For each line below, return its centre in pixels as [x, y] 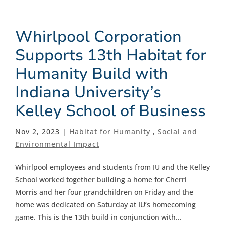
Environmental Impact [57, 144]
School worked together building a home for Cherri [101, 179]
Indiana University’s [88, 92]
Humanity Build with [92, 73]
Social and [178, 131]
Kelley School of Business [110, 110]
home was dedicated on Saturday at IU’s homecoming [105, 204]
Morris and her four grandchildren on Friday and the [104, 192]
